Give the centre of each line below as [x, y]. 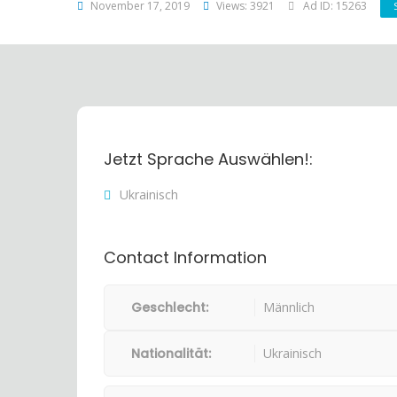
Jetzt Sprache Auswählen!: [208, 159]
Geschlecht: [170, 307]
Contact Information [185, 257]
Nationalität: [171, 354]
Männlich [289, 307]
